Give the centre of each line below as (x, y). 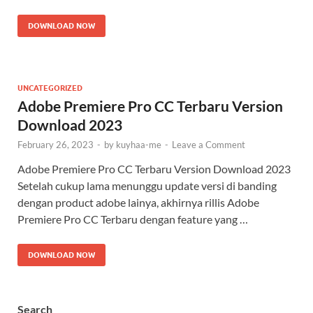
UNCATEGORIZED (50, 88)
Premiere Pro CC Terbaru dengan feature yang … (133, 219)
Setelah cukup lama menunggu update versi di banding (147, 186)
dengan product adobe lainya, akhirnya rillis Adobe (138, 203)
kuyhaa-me (139, 145)
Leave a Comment (209, 145)
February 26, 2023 (56, 145)
